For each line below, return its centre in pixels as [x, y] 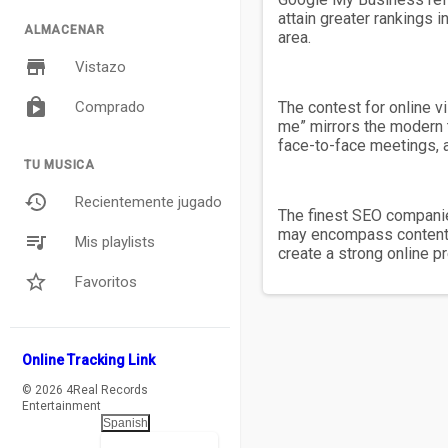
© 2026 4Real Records [85, 390]
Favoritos [106, 282]
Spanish [125, 423]
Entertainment [61, 406]
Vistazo [100, 67]
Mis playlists [115, 242]
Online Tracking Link [88, 360]
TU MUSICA [59, 165]
